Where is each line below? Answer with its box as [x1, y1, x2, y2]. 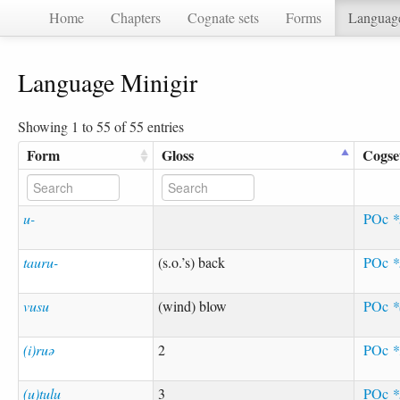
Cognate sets [187, 8, 259, 27]
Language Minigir [18, 64, 197, 99]
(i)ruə [23, 339, 55, 359]
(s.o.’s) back [158, 252, 226, 271]
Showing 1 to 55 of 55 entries [18, 116, 184, 136]
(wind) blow [158, 296, 228, 315]
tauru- [23, 252, 59, 271]
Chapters [111, 8, 161, 27]
